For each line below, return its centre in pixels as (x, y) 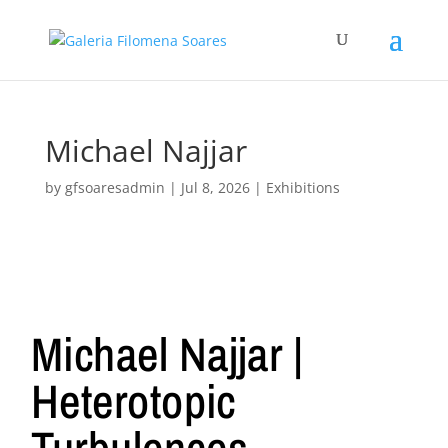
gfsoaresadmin (114, 187)
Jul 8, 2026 (215, 187)
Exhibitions (302, 187)
